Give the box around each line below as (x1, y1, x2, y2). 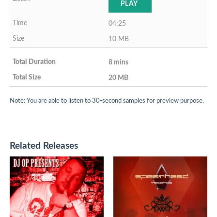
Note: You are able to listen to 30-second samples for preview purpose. (10, 97, 204, 104)
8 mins (108, 59, 128, 66)
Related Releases (10, 141, 78, 151)
